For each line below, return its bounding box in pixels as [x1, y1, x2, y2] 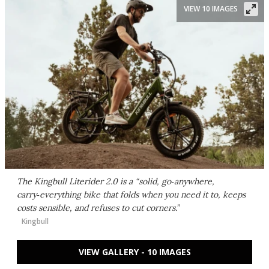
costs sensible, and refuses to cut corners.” [17, 202, 179, 213]
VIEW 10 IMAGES [184, 4, 238, 14]
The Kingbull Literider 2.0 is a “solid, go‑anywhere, [17, 176, 214, 187]
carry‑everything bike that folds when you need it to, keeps [17, 189, 246, 200]
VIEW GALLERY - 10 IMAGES [78, 246, 191, 258]
